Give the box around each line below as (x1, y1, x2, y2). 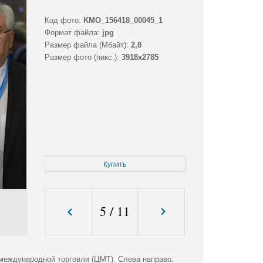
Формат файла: (44, 28, 100, 38)
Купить (103, 160, 127, 169)
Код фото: (44, 16, 81, 25)
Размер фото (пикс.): (44, 53, 119, 62)
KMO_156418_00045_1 (83, 16, 163, 25)
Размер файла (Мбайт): (44, 41, 129, 50)
